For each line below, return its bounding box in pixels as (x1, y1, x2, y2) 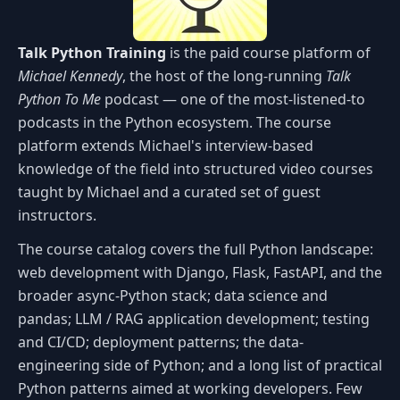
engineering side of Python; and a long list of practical (18, 355, 382, 375)
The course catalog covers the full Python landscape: (18, 239, 373, 259)
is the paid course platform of (166, 43, 371, 62)
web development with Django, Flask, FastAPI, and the (18, 262, 382, 282)
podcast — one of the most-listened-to (101, 89, 365, 109)
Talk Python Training (18, 43, 166, 62)
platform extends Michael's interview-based (18, 136, 313, 155)
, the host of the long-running (122, 66, 326, 86)
